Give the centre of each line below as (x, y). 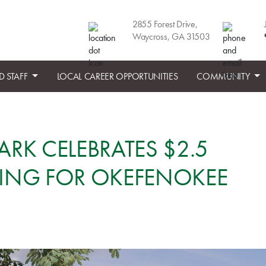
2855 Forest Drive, (165, 24)
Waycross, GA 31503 (171, 37)
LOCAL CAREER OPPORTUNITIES (117, 76)
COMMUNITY (224, 76)
